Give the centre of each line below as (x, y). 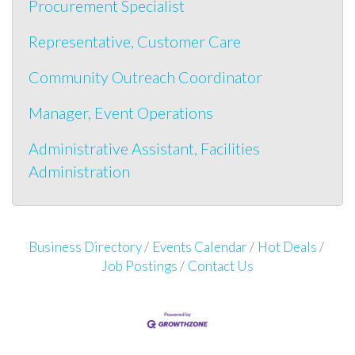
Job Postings (139, 265)
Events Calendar (199, 246)
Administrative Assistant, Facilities (144, 148)
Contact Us (221, 265)
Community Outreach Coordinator (145, 76)
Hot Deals (287, 246)
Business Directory (85, 246)
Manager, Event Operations (121, 112)
